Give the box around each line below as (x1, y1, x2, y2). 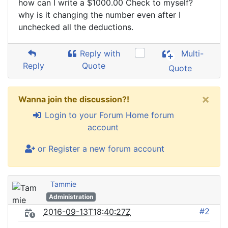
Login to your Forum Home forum (42, 110, 174, 120)
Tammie (50, 180, 76, 188)
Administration (48, 193, 93, 201)
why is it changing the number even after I (18, 10, 181, 20)
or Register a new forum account (35, 144, 164, 154)
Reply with (77, 48, 121, 59)
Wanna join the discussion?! (18, 94, 129, 104)
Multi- (179, 48, 204, 59)
